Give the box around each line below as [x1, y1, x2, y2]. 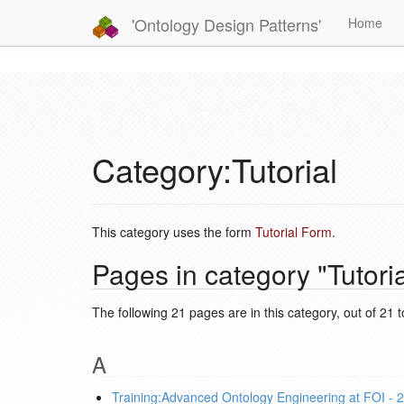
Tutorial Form [255, 223, 332, 241]
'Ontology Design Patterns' [127, 12, 321, 36]
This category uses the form [92, 223, 255, 241]
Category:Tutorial [92, 146, 337, 192]
